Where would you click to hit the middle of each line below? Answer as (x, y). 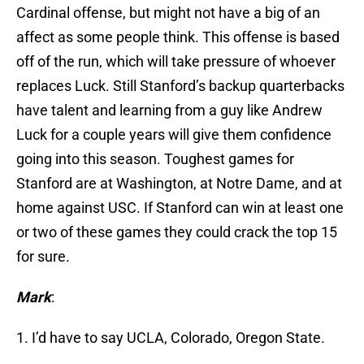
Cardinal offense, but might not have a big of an (168, 13)
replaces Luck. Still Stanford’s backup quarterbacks (180, 86)
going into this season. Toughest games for (155, 159)
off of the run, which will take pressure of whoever (176, 62)
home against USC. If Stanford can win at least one (180, 208)
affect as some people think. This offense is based (178, 37)
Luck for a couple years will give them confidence (174, 135)
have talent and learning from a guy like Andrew (169, 110)
